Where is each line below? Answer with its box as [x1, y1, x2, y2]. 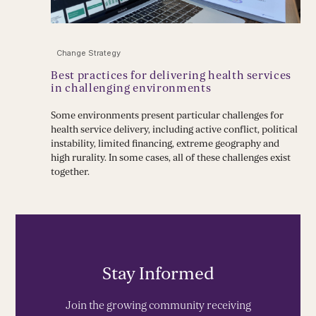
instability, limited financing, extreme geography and [51, 138, 280, 150]
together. [51, 166, 90, 178]
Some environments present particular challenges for [51, 109, 284, 122]
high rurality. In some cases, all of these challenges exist [51, 152, 291, 164]
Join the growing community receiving [65, 298, 251, 313]
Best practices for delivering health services [51, 68, 292, 83]
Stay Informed [102, 263, 214, 285]
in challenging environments [51, 81, 212, 96]
